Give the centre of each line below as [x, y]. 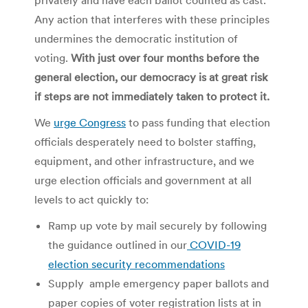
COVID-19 [215, 244]
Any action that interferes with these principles [152, 19]
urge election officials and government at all [143, 180]
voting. [53, 57]
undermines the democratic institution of [136, 38]
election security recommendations [136, 264]
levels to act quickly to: [93, 199]
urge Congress [90, 122]
